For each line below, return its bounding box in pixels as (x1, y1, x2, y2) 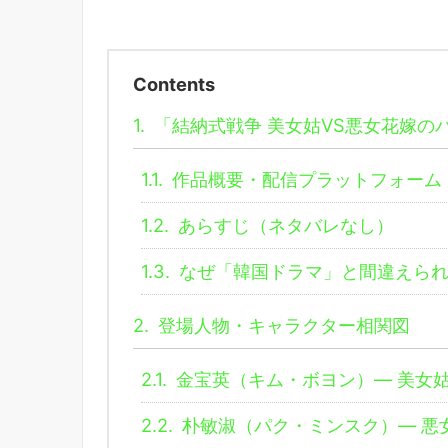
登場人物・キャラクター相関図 (153, 313, 410, 336)
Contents (133, 72, 215, 95)
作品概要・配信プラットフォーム (167, 167, 442, 190)
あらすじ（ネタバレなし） (173, 213, 394, 236)
